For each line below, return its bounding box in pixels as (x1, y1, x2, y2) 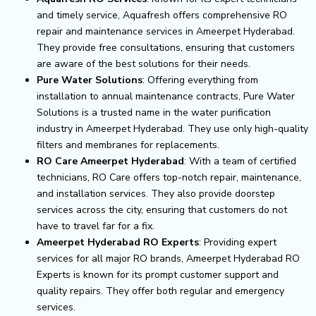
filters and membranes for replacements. (37, 138, 219, 152)
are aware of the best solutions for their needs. (37, 56, 250, 71)
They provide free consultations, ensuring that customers (37, 40, 295, 54)
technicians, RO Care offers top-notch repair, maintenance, (37, 170, 301, 184)
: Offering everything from (142, 73, 258, 87)
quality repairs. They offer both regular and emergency (37, 284, 284, 298)
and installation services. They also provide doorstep (37, 186, 275, 200)
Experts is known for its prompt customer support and (37, 267, 279, 281)
